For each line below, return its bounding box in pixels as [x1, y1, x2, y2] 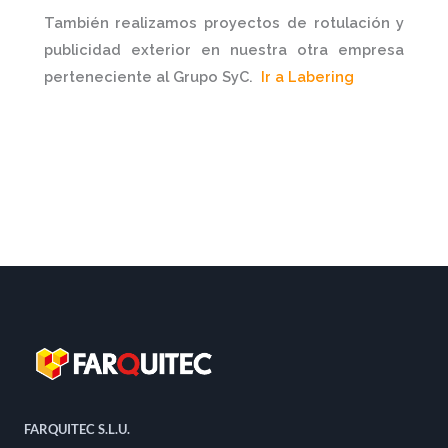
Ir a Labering [260, 67, 358, 85]
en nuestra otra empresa [190, 40, 405, 58]
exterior [130, 40, 191, 58]
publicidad [43, 40, 121, 58]
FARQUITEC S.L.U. [24, 421, 133, 438]
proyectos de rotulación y [204, 13, 405, 31]
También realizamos [43, 13, 205, 31]
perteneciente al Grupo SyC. [43, 67, 261, 85]
